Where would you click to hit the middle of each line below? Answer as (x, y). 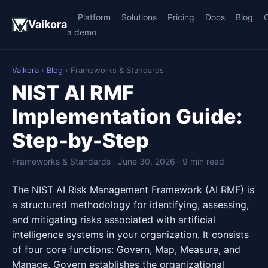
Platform (95, 17)
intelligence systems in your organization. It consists (130, 234)
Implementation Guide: (127, 116)
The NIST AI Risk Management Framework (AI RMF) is (133, 190)
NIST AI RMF (73, 92)
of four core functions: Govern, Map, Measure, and (126, 249)
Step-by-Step (80, 140)
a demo (82, 32)
